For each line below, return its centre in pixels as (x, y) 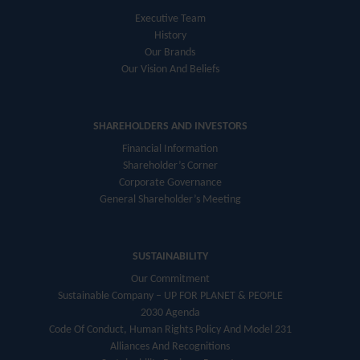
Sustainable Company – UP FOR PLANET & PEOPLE (170, 297)
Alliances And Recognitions (170, 347)
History (170, 36)
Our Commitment (170, 280)
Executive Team (170, 19)
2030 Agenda (170, 313)
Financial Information (170, 149)
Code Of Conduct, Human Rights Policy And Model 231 (170, 330)
